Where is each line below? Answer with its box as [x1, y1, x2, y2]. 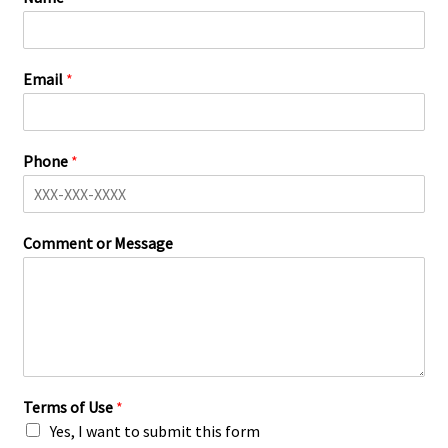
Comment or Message [23, 232, 173, 253]
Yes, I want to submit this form [50, 420, 260, 441]
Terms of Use [23, 396, 116, 417]
